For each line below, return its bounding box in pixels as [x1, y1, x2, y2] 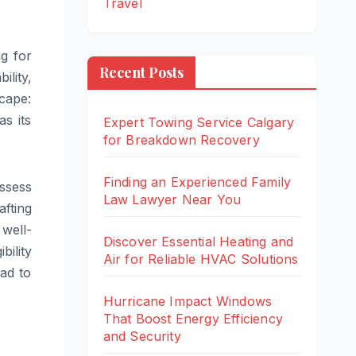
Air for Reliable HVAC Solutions [103, 251, 299, 268]
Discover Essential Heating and [103, 234, 294, 250]
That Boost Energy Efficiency [103, 311, 284, 327]
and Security [103, 328, 181, 345]
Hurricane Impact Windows [103, 293, 273, 310]
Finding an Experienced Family [103, 174, 292, 191]
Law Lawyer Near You [103, 192, 242, 208]
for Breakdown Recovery [103, 132, 260, 149]
